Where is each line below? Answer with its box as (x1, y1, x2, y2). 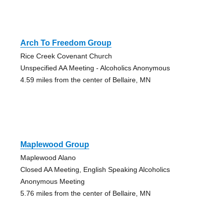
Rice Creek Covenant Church (20, 52, 112, 60)
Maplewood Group (20, 140, 89, 149)
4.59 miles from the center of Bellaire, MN (20, 76, 151, 84)
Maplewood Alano (20, 154, 76, 162)
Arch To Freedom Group (20, 39, 111, 48)
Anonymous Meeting (20, 177, 85, 186)
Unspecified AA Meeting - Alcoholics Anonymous (20, 64, 170, 72)
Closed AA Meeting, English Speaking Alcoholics (20, 166, 170, 174)
